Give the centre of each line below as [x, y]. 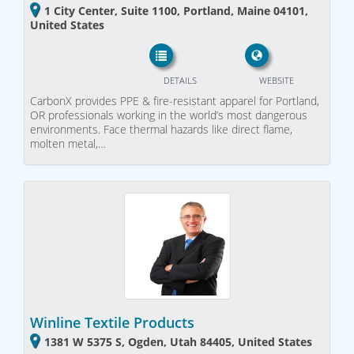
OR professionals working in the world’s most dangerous [169, 115]
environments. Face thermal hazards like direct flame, [161, 129]
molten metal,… [68, 143]
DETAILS [180, 80]
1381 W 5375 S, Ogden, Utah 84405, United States [178, 342]
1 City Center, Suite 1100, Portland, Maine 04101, [176, 11]
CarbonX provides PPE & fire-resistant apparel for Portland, [175, 100]
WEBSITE [276, 80]
